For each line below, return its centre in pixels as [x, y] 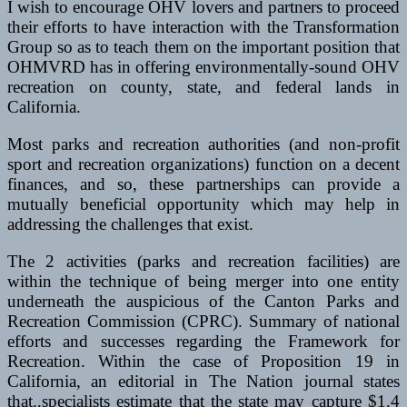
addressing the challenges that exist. [130, 224]
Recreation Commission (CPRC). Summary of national [203, 322]
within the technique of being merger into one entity [203, 282]
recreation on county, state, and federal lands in [203, 87]
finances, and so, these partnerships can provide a [203, 184]
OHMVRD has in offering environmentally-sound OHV [203, 67]
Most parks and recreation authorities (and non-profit [203, 144]
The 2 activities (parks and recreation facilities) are [203, 262]
